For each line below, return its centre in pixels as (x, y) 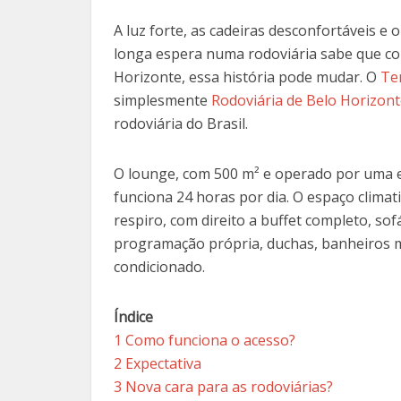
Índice (133, 317)
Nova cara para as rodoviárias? (229, 387)
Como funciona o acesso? (210, 341)
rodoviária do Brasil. (181, 124)
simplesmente (162, 101)
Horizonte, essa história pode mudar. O (247, 77)
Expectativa (163, 364)
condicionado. (159, 267)
